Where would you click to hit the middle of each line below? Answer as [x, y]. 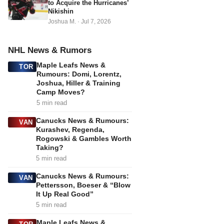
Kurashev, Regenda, [70, 130]
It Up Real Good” [64, 194]
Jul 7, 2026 [95, 22]
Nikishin [61, 11]
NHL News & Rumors [50, 50]
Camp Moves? [60, 92]
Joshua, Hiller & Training [78, 83]
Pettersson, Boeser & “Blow [83, 185]
